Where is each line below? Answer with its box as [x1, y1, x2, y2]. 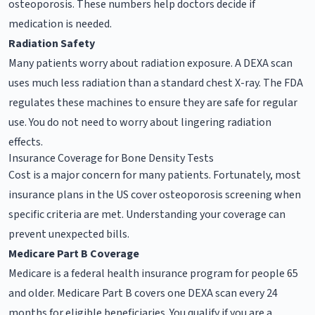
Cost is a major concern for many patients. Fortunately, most [8, 167, 301, 183]
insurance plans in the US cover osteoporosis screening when [8, 186, 301, 202]
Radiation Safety [8, 35, 95, 51]
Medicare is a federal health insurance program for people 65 [8, 265, 298, 281]
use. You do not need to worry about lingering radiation [8, 114, 271, 130]
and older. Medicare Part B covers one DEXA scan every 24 [8, 285, 278, 301]
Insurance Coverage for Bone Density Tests [8, 150, 214, 166]
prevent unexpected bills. [8, 226, 129, 242]
